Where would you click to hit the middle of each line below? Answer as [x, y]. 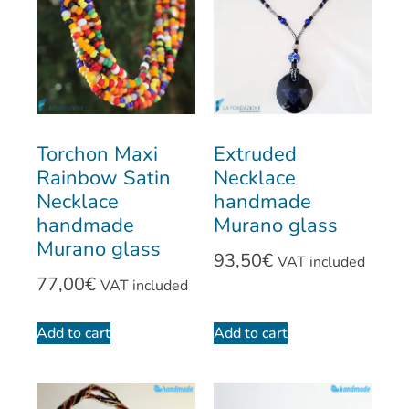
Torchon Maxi [97, 155]
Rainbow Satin [104, 178]
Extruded [255, 155]
